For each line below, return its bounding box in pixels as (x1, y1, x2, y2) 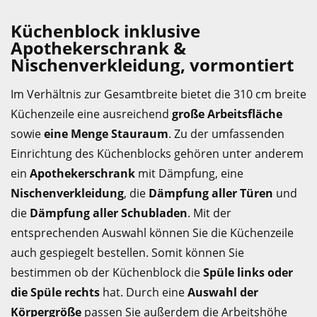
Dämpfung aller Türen (149, 185, 273, 201)
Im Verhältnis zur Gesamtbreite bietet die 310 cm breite (11, 86, 306, 102)
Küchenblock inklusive (11, 19, 200, 42)
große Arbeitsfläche (172, 106, 282, 122)
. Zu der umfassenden (168, 126, 284, 142)
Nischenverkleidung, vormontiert (11, 53, 294, 76)
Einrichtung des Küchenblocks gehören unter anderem (11, 146, 304, 161)
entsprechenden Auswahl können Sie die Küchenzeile (11, 225, 294, 241)
